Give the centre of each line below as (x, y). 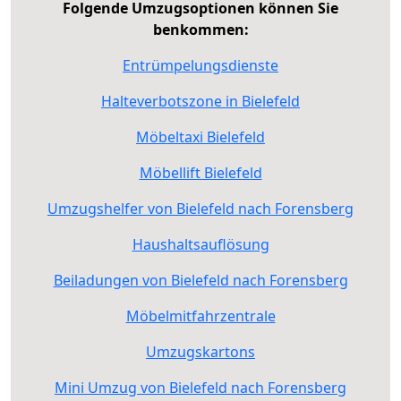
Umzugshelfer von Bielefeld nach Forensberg (200, 208)
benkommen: (200, 29)
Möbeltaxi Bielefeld (200, 137)
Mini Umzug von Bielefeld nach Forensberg (200, 387)
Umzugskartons (200, 351)
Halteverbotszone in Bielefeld (200, 101)
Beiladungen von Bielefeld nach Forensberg (200, 280)
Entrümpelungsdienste (200, 65)
